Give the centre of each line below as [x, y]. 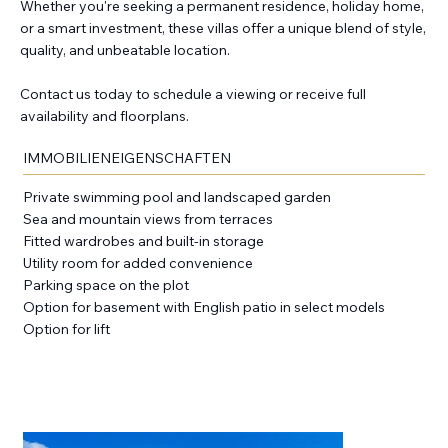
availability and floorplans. [104, 116]
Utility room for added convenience [137, 262]
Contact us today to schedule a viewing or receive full [193, 94]
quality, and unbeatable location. [125, 50]
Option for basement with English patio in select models [203, 306]
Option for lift [66, 328]
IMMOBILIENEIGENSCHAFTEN [126, 158]
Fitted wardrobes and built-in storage [143, 240]
